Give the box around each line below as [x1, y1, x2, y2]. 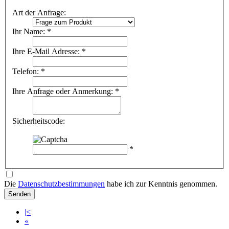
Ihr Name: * [12, 27, 51, 36]
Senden [8, 190, 31, 198]
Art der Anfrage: [12, 8, 66, 17]
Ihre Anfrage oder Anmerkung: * [12, 87, 119, 96]
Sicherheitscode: [12, 117, 65, 126]
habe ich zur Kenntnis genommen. [105, 179, 217, 189]
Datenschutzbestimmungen [18, 179, 105, 189]
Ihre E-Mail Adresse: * [12, 47, 86, 56]
